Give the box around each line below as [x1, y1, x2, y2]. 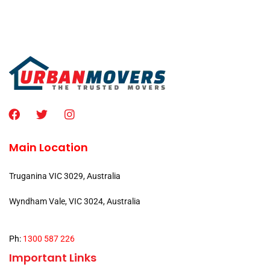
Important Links [9, 250, 96, 265]
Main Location [9, 139, 88, 155]
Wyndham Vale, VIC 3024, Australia [9, 196, 140, 206]
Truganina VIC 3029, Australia [9, 171, 121, 181]
